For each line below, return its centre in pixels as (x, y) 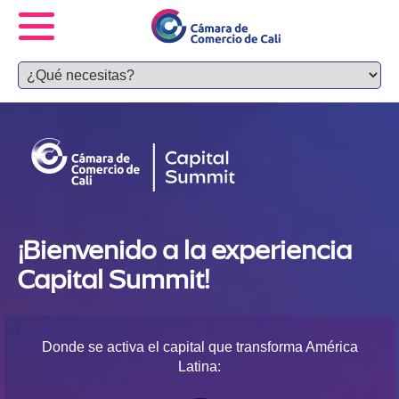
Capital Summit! (114, 280)
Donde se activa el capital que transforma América (199, 347)
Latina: (199, 367)
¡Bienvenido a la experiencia (185, 251)
